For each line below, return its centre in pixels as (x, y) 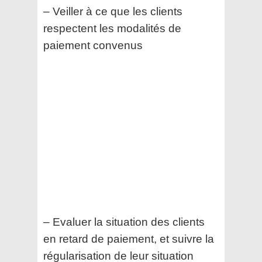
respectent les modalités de (112, 29)
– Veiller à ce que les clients (113, 12)
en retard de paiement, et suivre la (129, 239)
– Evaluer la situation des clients (124, 222)
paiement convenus (93, 46)
